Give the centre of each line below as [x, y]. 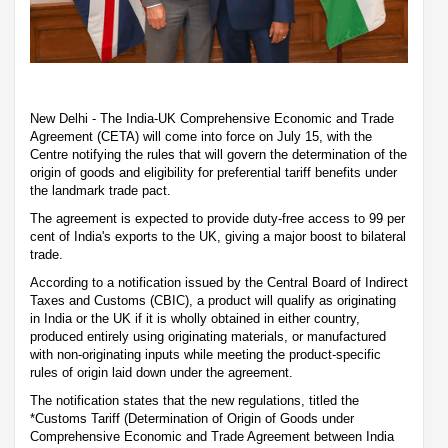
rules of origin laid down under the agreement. [161, 373]
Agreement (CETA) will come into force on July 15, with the [201, 137]
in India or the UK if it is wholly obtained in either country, [195, 319]
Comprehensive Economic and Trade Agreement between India [212, 437]
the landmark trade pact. [100, 191]
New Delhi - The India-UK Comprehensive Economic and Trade [212, 119]
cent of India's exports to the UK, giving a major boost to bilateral [218, 237]
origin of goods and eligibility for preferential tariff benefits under [213, 173]
